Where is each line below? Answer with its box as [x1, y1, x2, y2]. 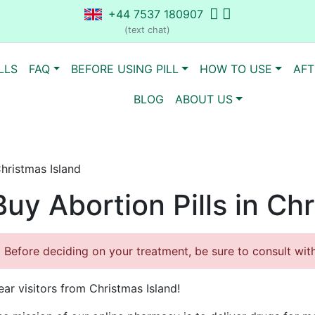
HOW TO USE [199, 61, 272, 76]
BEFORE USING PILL [71, 61, 179, 76]
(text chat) [124, 25, 170, 35]
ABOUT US [175, 91, 233, 106]
